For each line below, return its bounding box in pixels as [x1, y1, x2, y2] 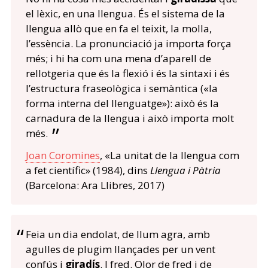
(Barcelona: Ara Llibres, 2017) [25, 178, 165, 193]
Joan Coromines [25, 148, 100, 163]
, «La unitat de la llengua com [99, 148, 239, 163]
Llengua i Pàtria [150, 163, 221, 178]
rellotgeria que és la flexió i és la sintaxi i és [25, 66, 230, 81]
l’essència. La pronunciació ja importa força [25, 36, 232, 51]
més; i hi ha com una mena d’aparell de [25, 51, 211, 66]
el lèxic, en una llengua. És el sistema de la [25, 7, 225, 21]
